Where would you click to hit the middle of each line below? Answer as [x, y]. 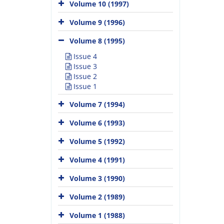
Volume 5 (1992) [97, 141]
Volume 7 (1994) [97, 104]
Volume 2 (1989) [97, 196]
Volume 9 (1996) [97, 22]
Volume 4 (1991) [97, 159]
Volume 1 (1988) [97, 215]
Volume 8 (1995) [97, 40]
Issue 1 [84, 86]
